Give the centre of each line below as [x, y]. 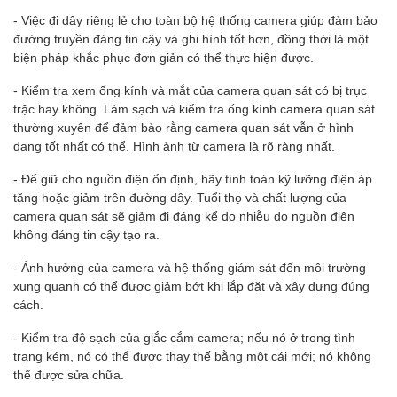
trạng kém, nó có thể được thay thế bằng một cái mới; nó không [192, 355]
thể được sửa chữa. [69, 374]
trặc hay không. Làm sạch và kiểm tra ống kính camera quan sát [194, 108]
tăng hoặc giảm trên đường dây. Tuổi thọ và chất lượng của [180, 197]
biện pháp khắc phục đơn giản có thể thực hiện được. [163, 57]
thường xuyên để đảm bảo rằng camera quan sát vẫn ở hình [183, 127]
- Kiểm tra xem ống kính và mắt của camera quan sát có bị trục [190, 90]
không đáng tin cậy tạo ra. [86, 234]
